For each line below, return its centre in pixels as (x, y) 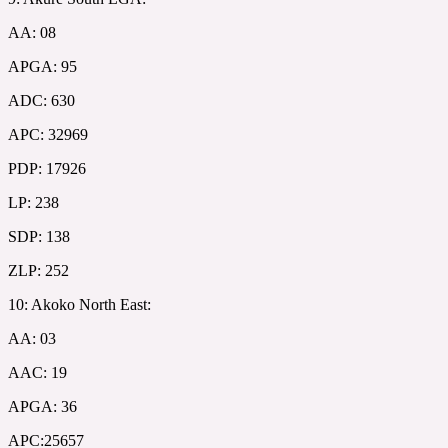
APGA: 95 (42, 66)
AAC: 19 (37, 372)
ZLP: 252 (38, 270)
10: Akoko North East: (79, 304)
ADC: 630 (41, 100)
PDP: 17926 (47, 168)
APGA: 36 (42, 406)
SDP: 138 (39, 236)
